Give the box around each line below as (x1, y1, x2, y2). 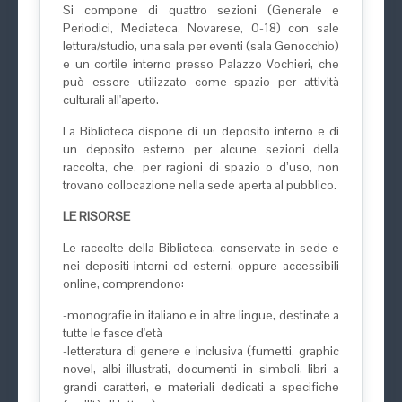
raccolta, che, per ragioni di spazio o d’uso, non (63, 159, 339, 175)
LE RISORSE (63, 208, 130, 224)
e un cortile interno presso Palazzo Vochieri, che (63, 56, 339, 72)
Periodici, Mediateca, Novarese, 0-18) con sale (63, 20, 339, 36)
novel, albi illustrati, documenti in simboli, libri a (63, 361, 339, 377)
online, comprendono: (63, 275, 184, 292)
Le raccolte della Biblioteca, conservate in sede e (63, 240, 339, 256)
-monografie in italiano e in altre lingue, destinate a (63, 307, 339, 323)
